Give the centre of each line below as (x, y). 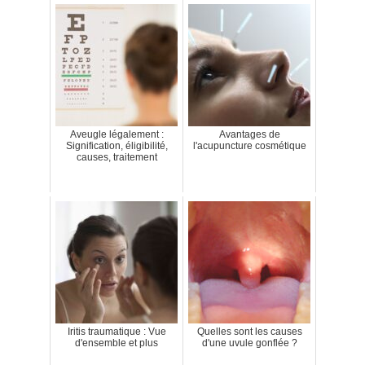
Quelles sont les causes (249, 332)
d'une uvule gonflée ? (249, 343)
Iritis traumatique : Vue (117, 332)
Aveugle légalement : (117, 135)
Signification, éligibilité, (117, 146)
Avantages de (249, 135)
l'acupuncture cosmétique (249, 146)
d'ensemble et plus (117, 343)
